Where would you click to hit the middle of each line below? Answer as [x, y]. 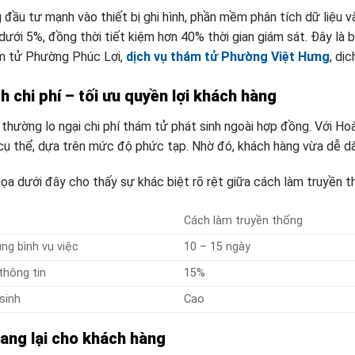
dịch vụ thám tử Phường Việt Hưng [228, 56]
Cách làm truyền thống [244, 221]
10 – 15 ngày [218, 247]
